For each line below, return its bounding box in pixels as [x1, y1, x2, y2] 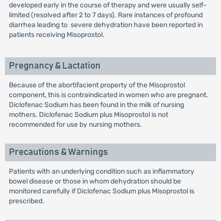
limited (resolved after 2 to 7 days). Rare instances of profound [8, 11, 203, 20]
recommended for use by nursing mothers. [8, 120, 142, 129]
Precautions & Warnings [8, 147, 108, 157]
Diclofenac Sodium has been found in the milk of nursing [8, 101, 184, 110]
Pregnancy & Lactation [8, 61, 101, 71]
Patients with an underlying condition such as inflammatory [8, 167, 194, 176]
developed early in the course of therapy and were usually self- [8, 1, 207, 10]
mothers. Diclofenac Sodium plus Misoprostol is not [8, 110, 168, 119]
